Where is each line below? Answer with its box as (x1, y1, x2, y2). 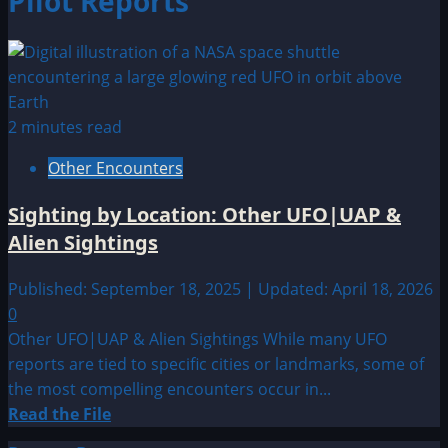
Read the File (8, 402, 111, 425)
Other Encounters (48, 156, 183, 179)
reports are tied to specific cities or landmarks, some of (8, 352, 424, 375)
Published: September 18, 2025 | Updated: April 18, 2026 (8, 277, 433, 300)
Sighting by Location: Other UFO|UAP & (8, 200, 401, 228)
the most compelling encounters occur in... (8, 377, 331, 400)
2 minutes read (8, 115, 122, 138)
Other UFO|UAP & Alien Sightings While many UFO (8, 327, 387, 350)
